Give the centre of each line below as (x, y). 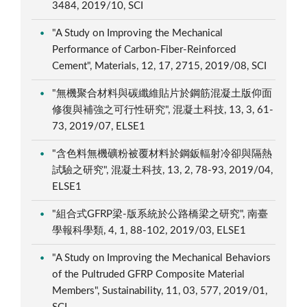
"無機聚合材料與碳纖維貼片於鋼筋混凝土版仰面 (162, 93)
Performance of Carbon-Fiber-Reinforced (144, 49)
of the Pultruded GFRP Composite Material (149, 274)
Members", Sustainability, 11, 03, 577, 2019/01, (160, 291)
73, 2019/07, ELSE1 (100, 126)
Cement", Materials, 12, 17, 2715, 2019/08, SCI (161, 66)
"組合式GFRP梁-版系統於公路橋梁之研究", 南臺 (160, 214)
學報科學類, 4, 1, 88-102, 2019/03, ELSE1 (151, 230)
